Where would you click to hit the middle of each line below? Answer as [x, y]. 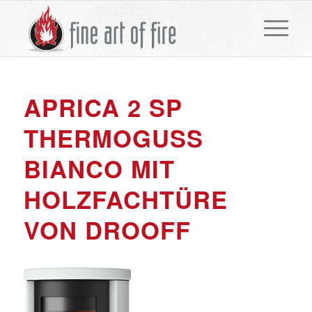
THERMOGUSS [113, 138]
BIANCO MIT [99, 169]
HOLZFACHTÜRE [125, 199]
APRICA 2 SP [103, 107]
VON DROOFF [107, 230]
